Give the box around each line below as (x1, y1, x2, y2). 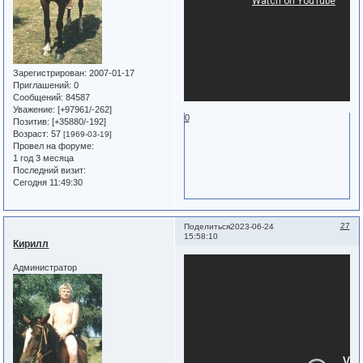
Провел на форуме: (13, 141, 95, 152)
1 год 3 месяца (13, 153, 75, 164)
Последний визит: (13, 165, 87, 176)
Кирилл (13, 237, 49, 250)
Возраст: (13, 129, 49, 139)
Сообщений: (13, 92, 64, 103)
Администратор (13, 263, 78, 273)
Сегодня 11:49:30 (13, 177, 83, 188)
